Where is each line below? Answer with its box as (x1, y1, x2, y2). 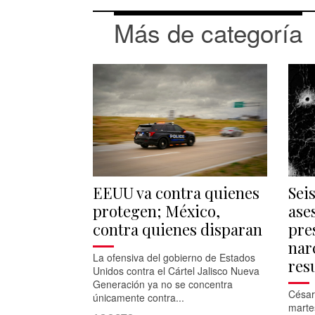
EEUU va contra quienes (93, 181, 259, 203)
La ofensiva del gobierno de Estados (93, 250, 255, 264)
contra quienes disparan (93, 218, 262, 240)
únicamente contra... (93, 290, 184, 304)
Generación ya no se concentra (93, 276, 233, 291)
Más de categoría (114, 14, 302, 50)
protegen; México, (93, 200, 220, 221)
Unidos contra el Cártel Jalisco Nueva (93, 263, 259, 278)
